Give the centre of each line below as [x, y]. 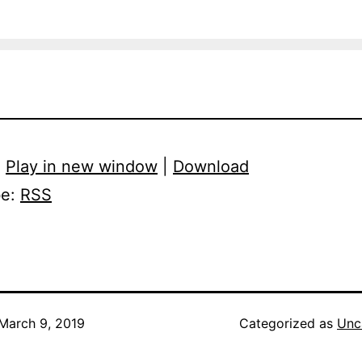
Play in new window [82, 167]
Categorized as [288, 324]
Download [211, 167]
